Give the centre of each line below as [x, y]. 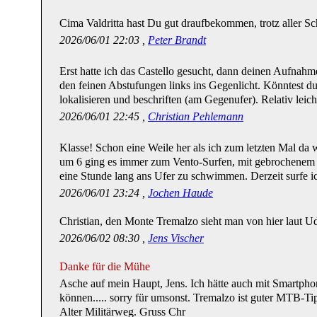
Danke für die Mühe [106, 266]
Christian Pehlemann [196, 116]
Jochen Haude [180, 192]
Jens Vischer [176, 238]
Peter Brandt [177, 40]
